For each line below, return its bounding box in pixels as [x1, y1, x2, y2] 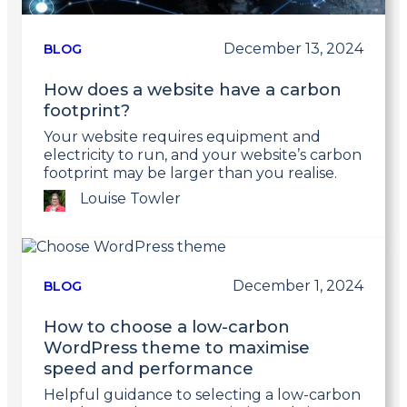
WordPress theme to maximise [44, 337, 310, 359]
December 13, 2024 [223, 40, 363, 58]
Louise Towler [80, 190, 181, 208]
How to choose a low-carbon [44, 316, 290, 338]
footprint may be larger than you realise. [44, 164, 337, 183]
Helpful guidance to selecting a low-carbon [44, 386, 361, 404]
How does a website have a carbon [44, 79, 342, 101]
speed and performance [44, 358, 253, 380]
